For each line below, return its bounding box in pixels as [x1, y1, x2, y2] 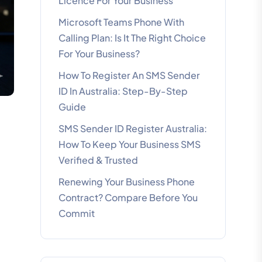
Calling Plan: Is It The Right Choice [58, 32, 206, 44]
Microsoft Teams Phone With [58, 16, 184, 28]
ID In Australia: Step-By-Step [58, 85, 188, 97]
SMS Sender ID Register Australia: [58, 122, 207, 135]
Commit [58, 207, 95, 219]
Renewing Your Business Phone [58, 175, 195, 188]
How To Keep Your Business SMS [58, 138, 201, 150]
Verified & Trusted [58, 154, 138, 166]
